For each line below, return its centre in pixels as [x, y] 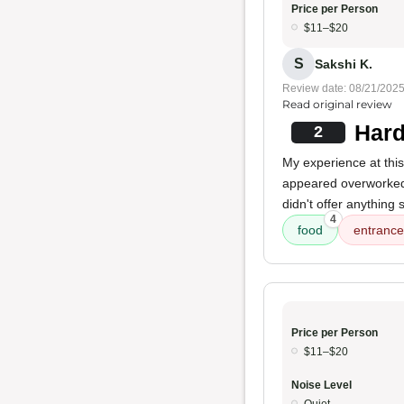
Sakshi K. [344, 64]
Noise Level [321, 385]
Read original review [337, 104]
